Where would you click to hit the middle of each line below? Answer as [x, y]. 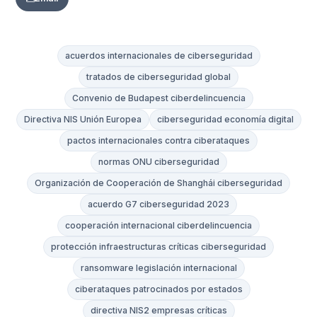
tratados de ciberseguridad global [158, 77]
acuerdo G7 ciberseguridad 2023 [158, 204]
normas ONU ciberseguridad [158, 162]
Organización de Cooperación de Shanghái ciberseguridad [158, 183]
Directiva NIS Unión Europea [82, 120]
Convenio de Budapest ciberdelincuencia [158, 98]
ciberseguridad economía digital [225, 120]
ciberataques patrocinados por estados [158, 289]
